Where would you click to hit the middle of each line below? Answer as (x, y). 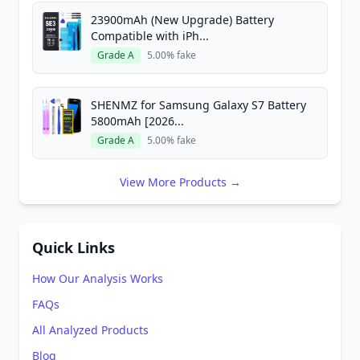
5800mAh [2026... (137, 121)
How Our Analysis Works (98, 278)
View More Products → (180, 182)
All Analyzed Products (90, 330)
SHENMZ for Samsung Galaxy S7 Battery (198, 105)
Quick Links (74, 247)
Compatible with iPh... (150, 36)
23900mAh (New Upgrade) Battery (182, 20)
